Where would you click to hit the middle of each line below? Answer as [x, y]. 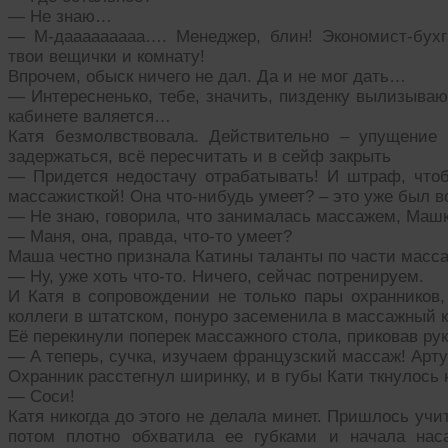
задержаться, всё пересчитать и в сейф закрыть [199, 157]
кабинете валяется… [89, 117]
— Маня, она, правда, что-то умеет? [150, 237]
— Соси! [41, 397]
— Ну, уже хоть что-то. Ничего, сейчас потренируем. [216, 277]
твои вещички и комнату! [106, 57]
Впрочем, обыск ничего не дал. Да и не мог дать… [207, 77]
